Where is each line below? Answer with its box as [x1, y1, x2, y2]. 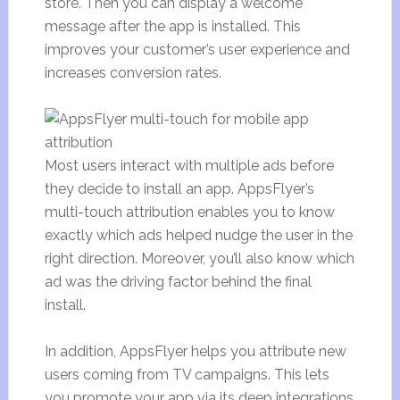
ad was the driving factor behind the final [44, 273, 312, 290]
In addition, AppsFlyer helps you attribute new [44, 343, 346, 360]
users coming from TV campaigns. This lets [44, 366, 329, 383]
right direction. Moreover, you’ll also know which [44, 250, 354, 267]
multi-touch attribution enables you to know [44, 204, 335, 221]
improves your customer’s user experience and [44, 41, 350, 58]
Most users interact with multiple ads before [44, 157, 334, 174]
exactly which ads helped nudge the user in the [44, 227, 353, 244]
